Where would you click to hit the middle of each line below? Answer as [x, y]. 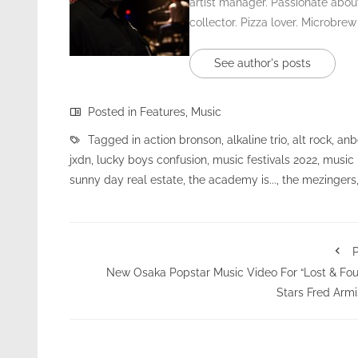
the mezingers [319, 179]
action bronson [183, 139]
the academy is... [233, 179]
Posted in [112, 111]
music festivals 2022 [265, 159]
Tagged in [114, 139]
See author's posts [263, 63]
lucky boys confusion [152, 159]
